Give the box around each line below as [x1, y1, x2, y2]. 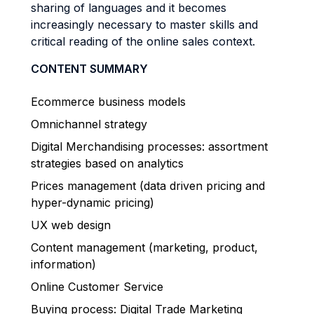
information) [31, 257, 96, 271]
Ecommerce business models [31, 95, 186, 109]
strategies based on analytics [31, 156, 187, 170]
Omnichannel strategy [31, 117, 147, 131]
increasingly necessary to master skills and [31, 18, 258, 32]
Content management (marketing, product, [31, 240, 258, 254]
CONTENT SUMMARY [31, 62, 148, 76]
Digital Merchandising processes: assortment [31, 139, 268, 153]
